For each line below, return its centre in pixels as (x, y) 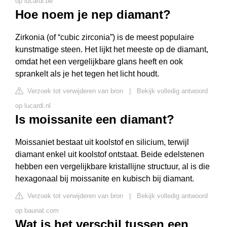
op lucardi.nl (33, 106)
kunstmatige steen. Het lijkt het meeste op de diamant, (112, 49)
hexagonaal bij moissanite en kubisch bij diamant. (105, 179)
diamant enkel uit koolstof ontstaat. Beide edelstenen (110, 154)
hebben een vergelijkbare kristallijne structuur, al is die (112, 166)
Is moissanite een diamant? (95, 119)
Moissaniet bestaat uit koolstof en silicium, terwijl (102, 142)
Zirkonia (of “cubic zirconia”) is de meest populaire (105, 37)
